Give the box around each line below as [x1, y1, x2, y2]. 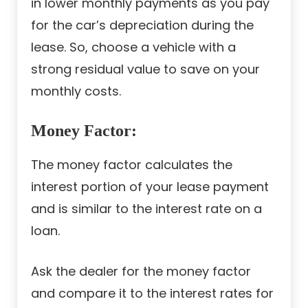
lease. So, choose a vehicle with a [31, 38, 236, 56]
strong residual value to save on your [31, 60, 260, 78]
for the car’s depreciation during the [31, 16, 254, 34]
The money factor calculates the [31, 155, 232, 173]
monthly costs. [31, 82, 121, 100]
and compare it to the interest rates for [31, 284, 274, 302]
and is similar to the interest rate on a [31, 199, 262, 217]
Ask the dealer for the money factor [31, 262, 251, 280]
